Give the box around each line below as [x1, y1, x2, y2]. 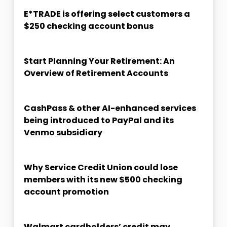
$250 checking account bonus [23, 20, 154, 32]
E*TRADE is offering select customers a [23, 8, 190, 20]
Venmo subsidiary [23, 127, 102, 138]
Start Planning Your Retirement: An [23, 55, 175, 67]
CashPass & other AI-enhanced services [23, 102, 196, 114]
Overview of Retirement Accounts [23, 67, 168, 79]
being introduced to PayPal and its [23, 115, 174, 126]
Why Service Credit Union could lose [23, 162, 178, 173]
